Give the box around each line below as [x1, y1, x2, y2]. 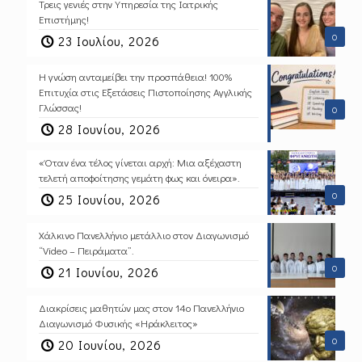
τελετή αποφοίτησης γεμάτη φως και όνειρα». [39, 170, 240, 184]
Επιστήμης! [39, 11, 89, 26]
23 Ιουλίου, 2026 [58, 32, 161, 49]
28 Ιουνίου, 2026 [58, 120, 162, 137]
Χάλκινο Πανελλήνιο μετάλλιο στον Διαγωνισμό [39, 227, 249, 242]
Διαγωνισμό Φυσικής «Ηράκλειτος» [39, 315, 198, 330]
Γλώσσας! [39, 99, 82, 114]
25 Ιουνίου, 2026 [58, 190, 162, 208]
